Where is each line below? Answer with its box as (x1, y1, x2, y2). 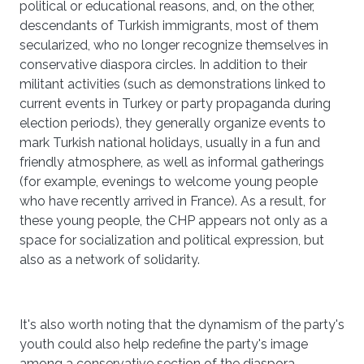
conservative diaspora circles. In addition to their (19, 57, 307, 72)
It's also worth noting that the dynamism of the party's (19, 317, 344, 332)
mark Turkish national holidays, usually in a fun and (19, 135, 320, 150)
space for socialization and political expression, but (19, 232, 324, 248)
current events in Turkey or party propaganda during (19, 96, 331, 111)
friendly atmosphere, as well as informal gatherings (19, 154, 324, 170)
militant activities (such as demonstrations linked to (19, 76, 326, 92)
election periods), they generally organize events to (19, 115, 326, 131)
